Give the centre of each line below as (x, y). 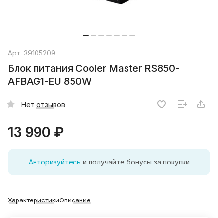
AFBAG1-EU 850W (50, 82)
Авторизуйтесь (54, 162)
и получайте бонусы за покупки (135, 162)
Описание (75, 200)
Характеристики (34, 200)
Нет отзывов (43, 104)
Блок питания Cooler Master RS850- (93, 68)
